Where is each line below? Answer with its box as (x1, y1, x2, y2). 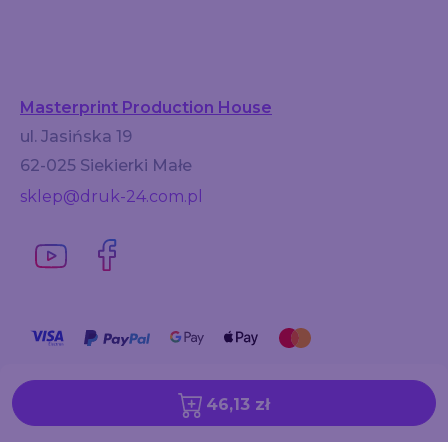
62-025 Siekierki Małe (20, 156, 192, 176)
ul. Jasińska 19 (20, 127, 132, 147)
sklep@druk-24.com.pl (20, 187, 203, 207)
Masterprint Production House (20, 98, 272, 118)
